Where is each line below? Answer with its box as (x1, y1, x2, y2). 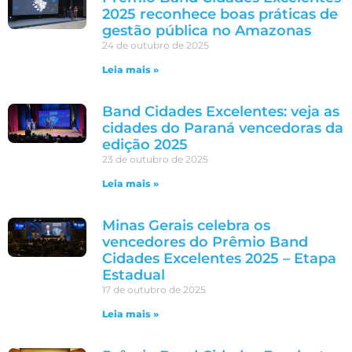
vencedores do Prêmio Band (102, 233, 308, 251)
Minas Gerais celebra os (102, 217, 270, 234)
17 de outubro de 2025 (102, 284, 206, 295)
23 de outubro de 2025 (102, 153, 208, 165)
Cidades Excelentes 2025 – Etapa (102, 250, 336, 267)
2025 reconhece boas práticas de (102, 5, 338, 23)
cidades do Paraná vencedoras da (102, 119, 343, 137)
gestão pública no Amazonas (102, 22, 311, 39)
